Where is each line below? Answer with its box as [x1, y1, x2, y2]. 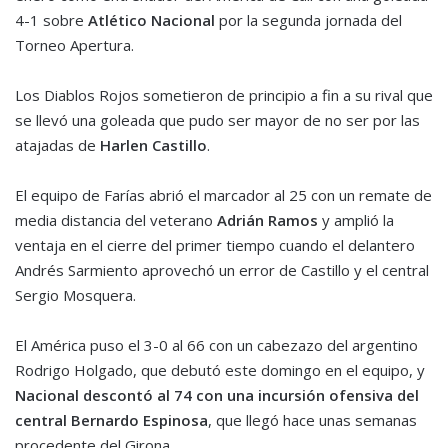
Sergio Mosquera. [15, 285, 136, 306]
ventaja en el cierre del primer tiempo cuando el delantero [15, 235, 415, 256]
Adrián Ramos [213, 210, 318, 231]
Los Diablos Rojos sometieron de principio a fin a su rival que [15, 85, 433, 106]
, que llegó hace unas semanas [208, 410, 417, 431]
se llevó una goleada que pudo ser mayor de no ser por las [15, 110, 420, 131]
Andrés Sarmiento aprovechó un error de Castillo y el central [15, 260, 429, 281]
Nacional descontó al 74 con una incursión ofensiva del [15, 385, 419, 406]
